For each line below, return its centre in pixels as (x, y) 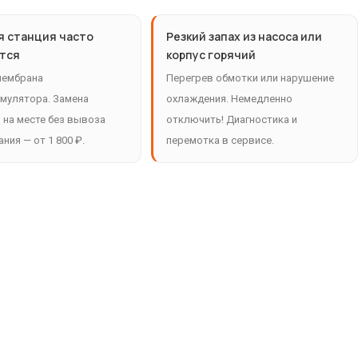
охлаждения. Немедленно (229, 99)
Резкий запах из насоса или (244, 37)
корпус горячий (211, 55)
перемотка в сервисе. (220, 141)
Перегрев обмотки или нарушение (250, 78)
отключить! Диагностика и (231, 120)
